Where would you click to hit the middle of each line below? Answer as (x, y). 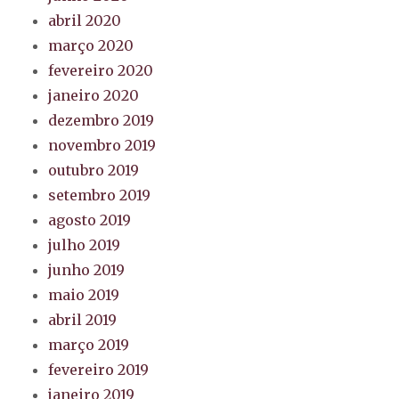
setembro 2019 (100, 195)
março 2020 (91, 46)
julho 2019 (85, 245)
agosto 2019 (90, 220)
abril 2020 (85, 21)
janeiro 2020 (94, 96)
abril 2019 (83, 320)
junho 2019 (87, 270)
